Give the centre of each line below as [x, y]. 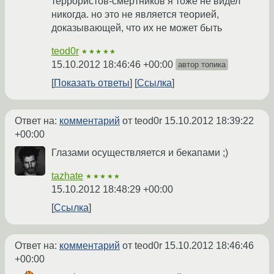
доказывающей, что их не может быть [137, 28]
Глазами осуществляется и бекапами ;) [140, 153]
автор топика [202, 65]
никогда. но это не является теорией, [135, 15]
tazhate [67, 176]
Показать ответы [92, 83]
